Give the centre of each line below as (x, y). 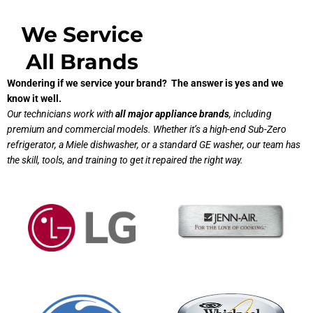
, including (250, 114)
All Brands (82, 62)
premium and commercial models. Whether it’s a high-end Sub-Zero (147, 130)
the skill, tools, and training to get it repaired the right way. (126, 160)
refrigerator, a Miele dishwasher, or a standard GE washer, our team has (154, 145)
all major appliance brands (172, 114)
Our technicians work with (61, 114)
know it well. (34, 99)
